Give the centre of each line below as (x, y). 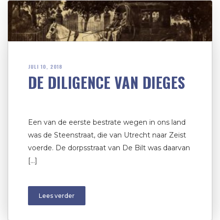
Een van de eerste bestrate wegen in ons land (107, 122)
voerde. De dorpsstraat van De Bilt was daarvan (109, 148)
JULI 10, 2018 (45, 66)
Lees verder (57, 195)
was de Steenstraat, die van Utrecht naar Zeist (107, 135)
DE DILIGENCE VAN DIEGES (107, 82)
